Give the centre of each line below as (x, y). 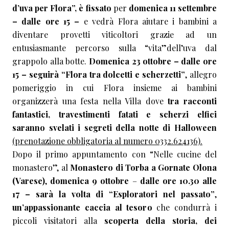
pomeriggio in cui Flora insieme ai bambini (114, 88)
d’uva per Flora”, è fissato (63, 8)
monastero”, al (41, 168)
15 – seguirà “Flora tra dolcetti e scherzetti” (99, 75)
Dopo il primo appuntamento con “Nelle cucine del (114, 154)
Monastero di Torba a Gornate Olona (144, 168)
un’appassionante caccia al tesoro (82, 208)
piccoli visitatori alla (58, 221)
